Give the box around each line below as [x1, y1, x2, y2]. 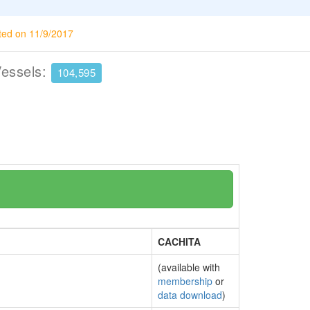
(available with [158, 260, 220, 274]
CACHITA [158, 235, 201, 248]
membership [158, 274, 212, 288]
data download [158, 288, 222, 302]
